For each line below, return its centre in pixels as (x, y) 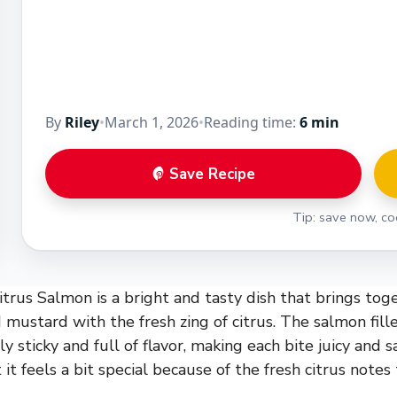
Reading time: (252, 122)
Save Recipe (212, 174)
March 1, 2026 (152, 122)
